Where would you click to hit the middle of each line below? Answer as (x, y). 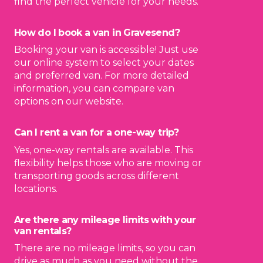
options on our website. (69, 102)
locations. (36, 188)
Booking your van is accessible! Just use (106, 50)
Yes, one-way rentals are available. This (104, 150)
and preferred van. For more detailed (102, 76)
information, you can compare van (94, 89)
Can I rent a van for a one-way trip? (96, 133)
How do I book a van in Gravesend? (97, 32)
